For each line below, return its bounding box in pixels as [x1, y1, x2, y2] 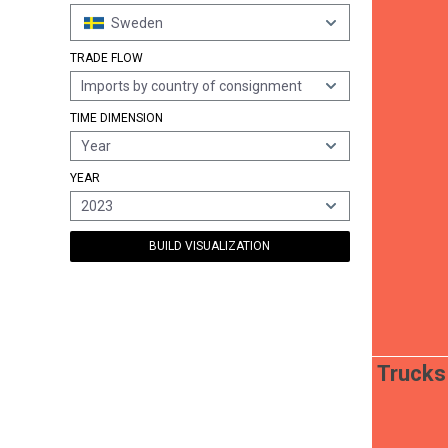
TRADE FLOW [70, 51, 143, 65]
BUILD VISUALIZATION [149, 239, 271, 253]
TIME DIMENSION [70, 111, 163, 125]
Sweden [111, 14, 163, 31]
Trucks [377, 361, 446, 387]
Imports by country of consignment [81, 78, 302, 94]
